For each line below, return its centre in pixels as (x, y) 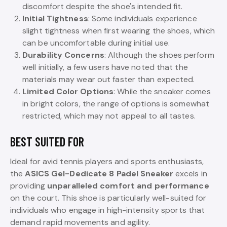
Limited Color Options (68, 91)
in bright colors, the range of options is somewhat (116, 103)
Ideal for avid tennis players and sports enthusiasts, (107, 161)
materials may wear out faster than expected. (109, 79)
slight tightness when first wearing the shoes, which (119, 30)
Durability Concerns (63, 55)
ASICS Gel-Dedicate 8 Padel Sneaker (99, 173)
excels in (190, 173)
